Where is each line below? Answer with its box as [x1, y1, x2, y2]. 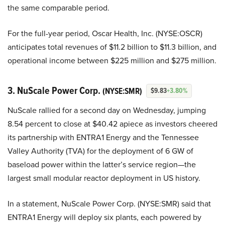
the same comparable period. [8, 2, 109, 14]
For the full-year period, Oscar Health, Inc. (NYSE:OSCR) [8, 27, 202, 39]
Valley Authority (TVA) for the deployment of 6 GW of [8, 145, 193, 157]
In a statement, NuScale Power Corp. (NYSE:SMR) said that [8, 197, 211, 209]
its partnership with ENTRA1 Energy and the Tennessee [8, 131, 199, 143]
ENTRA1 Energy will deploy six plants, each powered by [8, 211, 201, 223]
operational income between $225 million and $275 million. [8, 54, 216, 66]
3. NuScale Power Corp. [8, 82, 102, 98]
